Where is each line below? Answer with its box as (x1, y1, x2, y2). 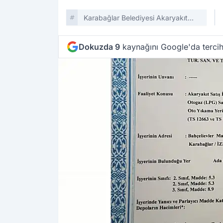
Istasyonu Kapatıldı (84, 23, 146, 32)
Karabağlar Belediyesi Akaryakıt (84, 13, 188, 22)
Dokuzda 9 (79, 42, 120, 52)
